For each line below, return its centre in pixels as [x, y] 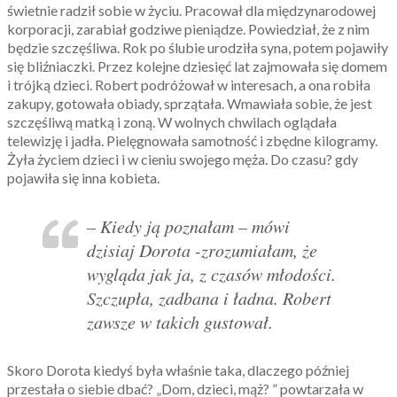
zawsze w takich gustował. [180, 321]
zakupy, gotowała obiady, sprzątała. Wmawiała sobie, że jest [190, 103]
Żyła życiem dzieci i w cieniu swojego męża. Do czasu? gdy [183, 159]
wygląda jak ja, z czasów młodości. [211, 273]
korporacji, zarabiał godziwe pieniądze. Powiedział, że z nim [188, 28]
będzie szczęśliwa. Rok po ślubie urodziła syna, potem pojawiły [198, 47]
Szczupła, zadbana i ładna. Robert [209, 297]
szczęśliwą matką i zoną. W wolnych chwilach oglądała [172, 121]
